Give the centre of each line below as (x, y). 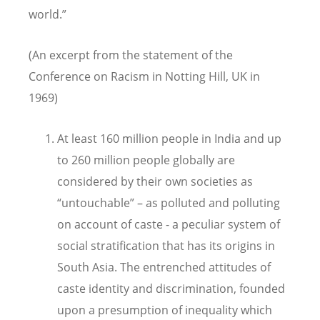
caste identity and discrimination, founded (171, 289)
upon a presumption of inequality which (165, 310)
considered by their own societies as (155, 182)
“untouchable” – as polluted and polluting (169, 203)
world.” (47, 14)
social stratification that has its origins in (166, 246)
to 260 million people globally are (146, 160)
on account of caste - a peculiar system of (169, 225)
